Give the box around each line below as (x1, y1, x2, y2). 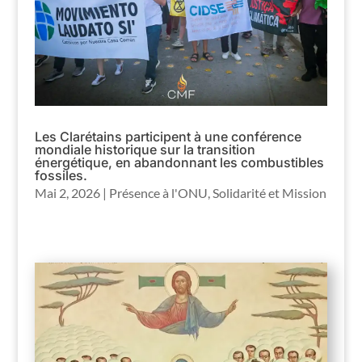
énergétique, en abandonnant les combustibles (34, 154, 324, 170)
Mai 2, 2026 (34, 184, 100, 200)
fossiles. (34, 166, 87, 183)
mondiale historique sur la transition (34, 141, 255, 158)
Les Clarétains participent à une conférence (34, 128, 301, 145)
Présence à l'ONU (108, 184, 208, 200)
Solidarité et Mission (212, 184, 326, 200)
